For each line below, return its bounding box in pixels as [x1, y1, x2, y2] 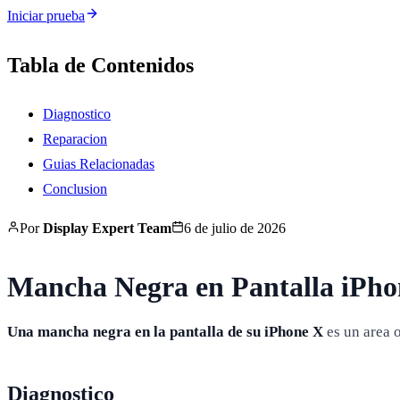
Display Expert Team [43, 220, 171, 236]
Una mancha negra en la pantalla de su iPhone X [7, 322, 323, 340]
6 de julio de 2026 [184, 220, 286, 236]
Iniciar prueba [7, 7, 85, 23]
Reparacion [43, 130, 107, 146]
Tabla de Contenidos [7, 53, 194, 77]
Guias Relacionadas [43, 155, 154, 171]
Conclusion [43, 180, 107, 196]
